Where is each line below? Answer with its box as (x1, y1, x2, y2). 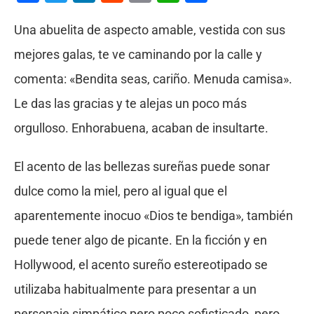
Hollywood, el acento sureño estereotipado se (13, 257, 268, 272)
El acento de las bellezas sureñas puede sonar (13, 158, 270, 174)
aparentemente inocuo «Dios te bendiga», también (13, 207, 293, 223)
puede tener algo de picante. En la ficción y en (13, 232, 267, 247)
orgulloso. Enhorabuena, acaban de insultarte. (13, 120, 268, 135)
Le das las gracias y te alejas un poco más (13, 95, 247, 111)
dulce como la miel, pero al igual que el (13, 183, 227, 198)
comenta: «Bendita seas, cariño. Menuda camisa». (13, 71, 292, 86)
